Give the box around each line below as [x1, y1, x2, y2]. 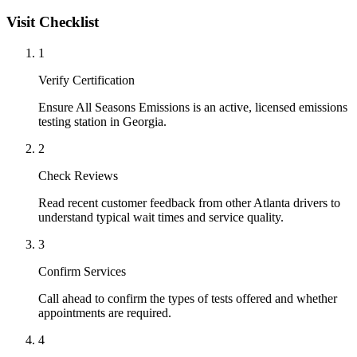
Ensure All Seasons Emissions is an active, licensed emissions [38, 100, 347, 114]
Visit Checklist [6, 13, 99, 30]
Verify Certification [38, 73, 135, 87]
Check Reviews [38, 168, 118, 182]
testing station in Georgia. [38, 114, 167, 128]
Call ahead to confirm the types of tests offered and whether [38, 291, 337, 305]
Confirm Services [38, 264, 126, 278]
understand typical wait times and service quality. [38, 210, 284, 224]
